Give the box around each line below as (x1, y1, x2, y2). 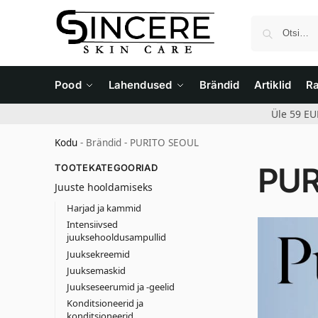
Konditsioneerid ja (66, 297, 143, 310)
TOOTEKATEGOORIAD (55, 162, 158, 173)
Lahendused (108, 78, 172, 92)
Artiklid (253, 78, 292, 92)
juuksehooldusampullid (66, 231, 166, 244)
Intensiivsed (66, 218, 118, 231)
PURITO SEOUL (130, 136, 199, 149)
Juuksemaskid (66, 263, 126, 277)
